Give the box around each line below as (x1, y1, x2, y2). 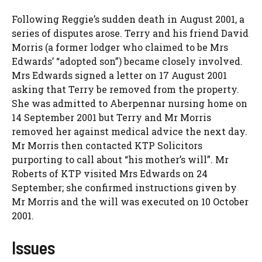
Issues (12, 237, 55, 258)
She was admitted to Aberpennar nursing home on (12, 97, 247, 110)
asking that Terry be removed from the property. (12, 83, 239, 96)
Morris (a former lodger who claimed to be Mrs (12, 41, 228, 54)
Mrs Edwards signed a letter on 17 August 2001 (12, 69, 227, 82)
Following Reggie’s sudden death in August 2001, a (12, 13, 244, 26)
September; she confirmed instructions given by (12, 181, 237, 194)
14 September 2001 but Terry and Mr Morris (12, 111, 211, 124)
